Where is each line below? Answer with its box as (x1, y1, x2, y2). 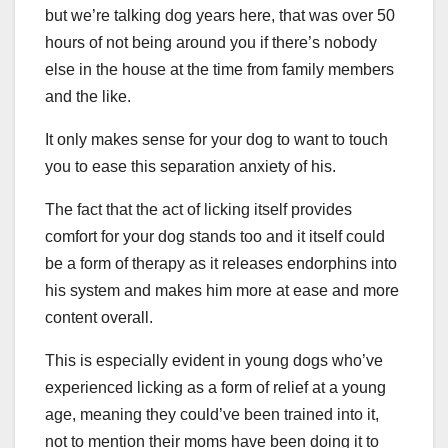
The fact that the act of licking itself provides (45, 201, 352, 219)
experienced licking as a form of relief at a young (45, 379, 386, 397)
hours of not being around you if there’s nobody (45, 34, 377, 52)
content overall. (45, 309, 153, 327)
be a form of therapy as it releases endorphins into (45, 255, 397, 273)
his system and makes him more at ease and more (45, 282, 399, 300)
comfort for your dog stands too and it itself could (45, 228, 385, 246)
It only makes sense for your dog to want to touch (45, 131, 388, 149)
